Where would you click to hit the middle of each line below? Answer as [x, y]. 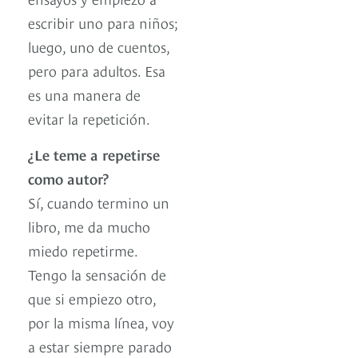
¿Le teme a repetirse [94, 154]
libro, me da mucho [89, 226]
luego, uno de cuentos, [99, 46]
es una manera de [84, 94]
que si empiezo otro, [92, 298]
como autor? [70, 178]
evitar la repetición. [89, 118]
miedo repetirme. [83, 250]
